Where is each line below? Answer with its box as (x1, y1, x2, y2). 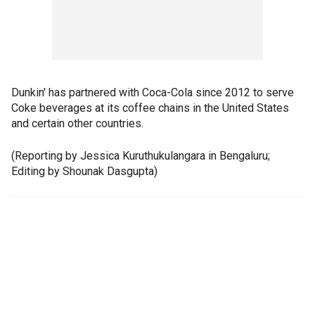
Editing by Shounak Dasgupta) (11, 165, 157, 178)
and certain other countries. (11, 117, 143, 130)
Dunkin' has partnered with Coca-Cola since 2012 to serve (11, 86, 294, 99)
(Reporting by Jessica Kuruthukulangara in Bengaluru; (11, 149, 270, 162)
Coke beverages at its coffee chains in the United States (11, 101, 289, 115)
